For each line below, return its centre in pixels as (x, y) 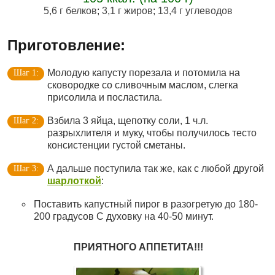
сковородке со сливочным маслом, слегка (143, 85)
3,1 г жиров (127, 11)
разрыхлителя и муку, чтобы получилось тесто (152, 133)
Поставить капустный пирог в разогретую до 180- (146, 204)
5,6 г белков (70, 11)
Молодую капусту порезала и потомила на (144, 73)
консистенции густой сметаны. (116, 145)
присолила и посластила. (105, 97)
